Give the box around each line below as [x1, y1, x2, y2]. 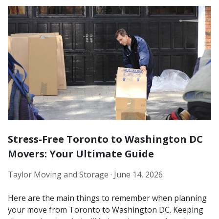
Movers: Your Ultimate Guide [8, 147, 154, 160]
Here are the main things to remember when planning [8, 192, 207, 203]
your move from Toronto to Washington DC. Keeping [8, 204, 203, 215]
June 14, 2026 [114, 169, 163, 180]
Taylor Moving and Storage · [8, 169, 114, 180]
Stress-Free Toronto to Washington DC [8, 132, 203, 146]
